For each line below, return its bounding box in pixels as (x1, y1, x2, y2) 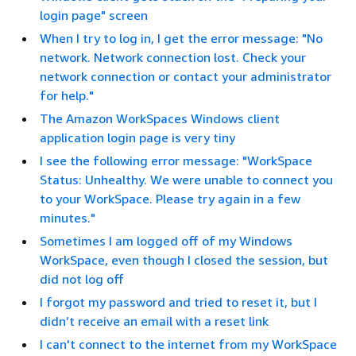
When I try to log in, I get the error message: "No (40, 30, 323, 46)
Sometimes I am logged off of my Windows (40, 233, 292, 249)
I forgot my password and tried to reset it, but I (40, 294, 317, 310)
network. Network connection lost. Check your (40, 49, 306, 65)
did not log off (40, 271, 124, 287)
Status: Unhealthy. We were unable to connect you (40, 172, 333, 188)
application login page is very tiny (40, 130, 235, 145)
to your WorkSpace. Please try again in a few (40, 191, 300, 207)
